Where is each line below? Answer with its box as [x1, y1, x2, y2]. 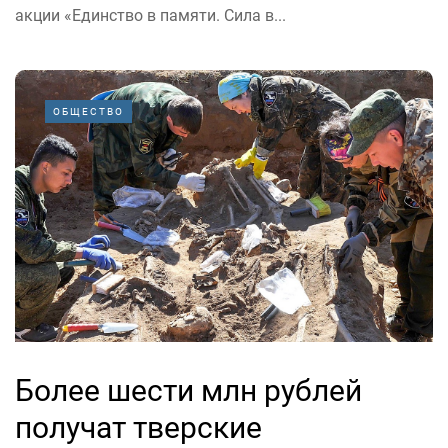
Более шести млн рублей [15, 372, 362, 408]
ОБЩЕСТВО [53, 106, 124, 118]
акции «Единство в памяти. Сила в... [15, 6, 286, 26]
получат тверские [15, 409, 262, 445]
